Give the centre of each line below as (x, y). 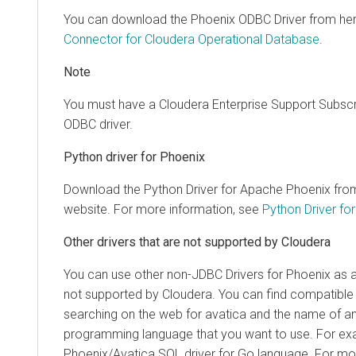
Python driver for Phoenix (134, 157)
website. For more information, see (163, 209)
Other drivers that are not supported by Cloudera (197, 242)
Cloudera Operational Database (232, 39)
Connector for (104, 39)
